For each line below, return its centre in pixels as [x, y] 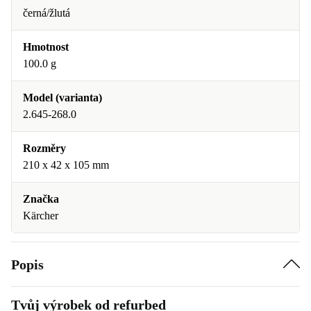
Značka [41, 199]
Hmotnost [46, 47]
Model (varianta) [62, 98]
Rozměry [44, 148]
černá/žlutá [47, 13]
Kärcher [41, 216]
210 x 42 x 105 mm [66, 165]
